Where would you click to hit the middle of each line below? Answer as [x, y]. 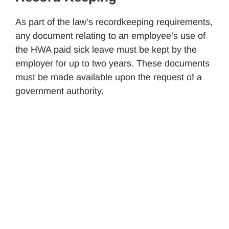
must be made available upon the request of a [109, 77]
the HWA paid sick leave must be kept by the [106, 49]
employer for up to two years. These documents [112, 63]
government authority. [60, 91]
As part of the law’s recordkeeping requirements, [114, 22]
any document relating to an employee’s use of [110, 36]
